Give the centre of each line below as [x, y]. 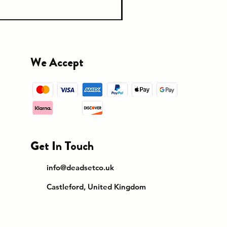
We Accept [57, 63]
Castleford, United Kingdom [97, 187]
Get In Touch [62, 146]
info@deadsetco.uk [81, 168]
